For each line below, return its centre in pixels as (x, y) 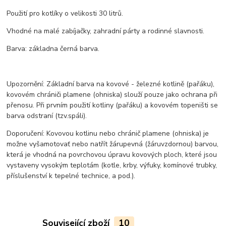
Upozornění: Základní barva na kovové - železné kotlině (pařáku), (111, 84)
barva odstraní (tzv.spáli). (47, 116)
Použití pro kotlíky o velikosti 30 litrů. (65, 14)
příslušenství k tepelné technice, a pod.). (71, 176)
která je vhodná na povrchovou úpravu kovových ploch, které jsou (112, 155)
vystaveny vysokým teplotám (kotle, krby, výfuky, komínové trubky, (112, 165)
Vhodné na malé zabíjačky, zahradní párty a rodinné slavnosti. (106, 31)
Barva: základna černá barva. (53, 49)
